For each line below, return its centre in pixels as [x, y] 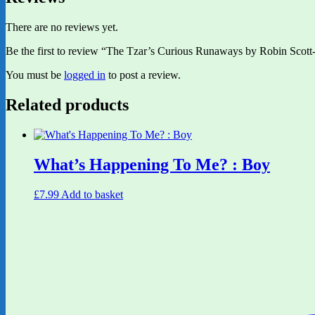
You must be [35, 75]
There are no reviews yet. [62, 27]
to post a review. [143, 75]
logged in [85, 75]
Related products [67, 105]
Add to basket [92, 194]
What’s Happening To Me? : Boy [152, 165]
